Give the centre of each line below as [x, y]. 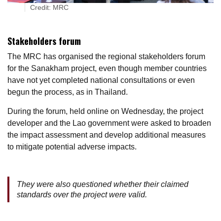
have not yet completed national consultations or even [101, 80]
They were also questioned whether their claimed [103, 184]
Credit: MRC [49, 7]
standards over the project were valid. [82, 194]
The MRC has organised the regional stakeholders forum [106, 56]
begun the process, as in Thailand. [68, 92]
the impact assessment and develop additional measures [107, 135]
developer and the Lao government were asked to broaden [109, 123]
